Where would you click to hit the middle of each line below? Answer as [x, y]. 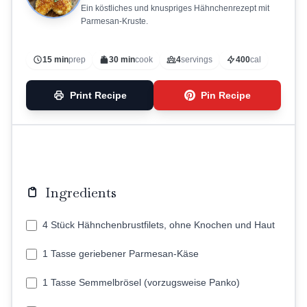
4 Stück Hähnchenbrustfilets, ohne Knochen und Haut [159, 225]
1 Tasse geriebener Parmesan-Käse [121, 254]
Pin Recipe [225, 95]
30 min [122, 60]
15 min [56, 60]
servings [197, 60]
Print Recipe [98, 95]
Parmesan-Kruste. [114, 21]
